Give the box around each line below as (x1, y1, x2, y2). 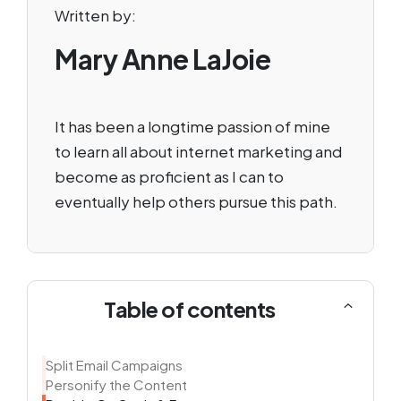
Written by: (55, 4, 136, 25)
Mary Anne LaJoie (55, 41, 270, 76)
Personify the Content (46, 375, 187, 393)
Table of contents (104, 294, 276, 322)
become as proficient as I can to (55, 166, 284, 186)
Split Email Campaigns (46, 355, 183, 373)
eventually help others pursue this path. (55, 191, 337, 211)
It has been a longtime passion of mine (55, 115, 330, 136)
